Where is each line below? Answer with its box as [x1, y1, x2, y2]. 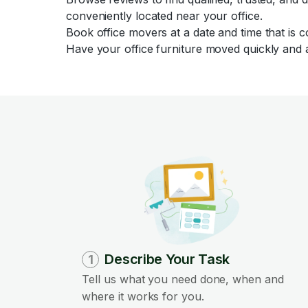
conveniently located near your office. [66, 9, 263, 23]
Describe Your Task [104, 251, 230, 267]
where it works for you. [82, 289, 204, 303]
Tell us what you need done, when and [82, 272, 284, 286]
